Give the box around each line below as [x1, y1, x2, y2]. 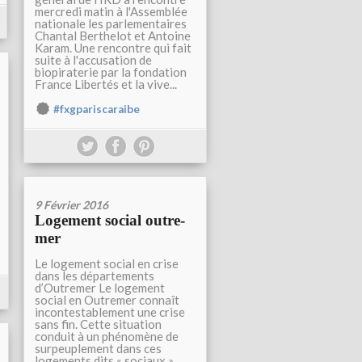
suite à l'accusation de [35, 53, 152, 67]
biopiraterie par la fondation [35, 65, 187, 79]
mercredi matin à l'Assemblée [35, 4, 187, 19]
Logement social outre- [35, 212, 185, 229]
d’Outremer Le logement [35, 280, 165, 295]
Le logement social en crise [35, 256, 179, 271]
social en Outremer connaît [35, 293, 179, 307]
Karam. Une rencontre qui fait [35, 40, 192, 55]
